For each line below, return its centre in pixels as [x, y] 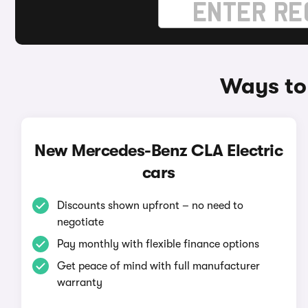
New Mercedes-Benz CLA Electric [159, 151]
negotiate [80, 222]
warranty [79, 283]
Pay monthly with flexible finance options [158, 244]
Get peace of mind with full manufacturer [158, 266]
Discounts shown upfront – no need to [150, 206]
